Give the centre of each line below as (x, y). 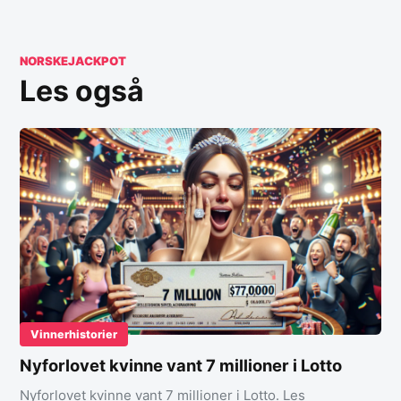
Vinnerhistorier (74, 334)
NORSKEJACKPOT (73, 60)
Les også (82, 90)
